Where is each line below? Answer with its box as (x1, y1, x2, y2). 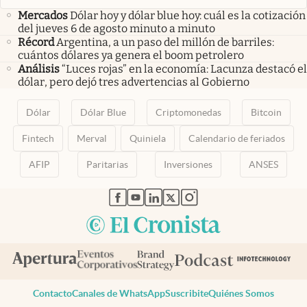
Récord (18, 36, 54, 49)
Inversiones (164, 159, 213, 171)
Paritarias (86, 159, 128, 171)
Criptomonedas (155, 107, 221, 119)
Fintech (22, 133, 55, 145)
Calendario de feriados (188, 133, 285, 145)
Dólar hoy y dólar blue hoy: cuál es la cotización (70, 9, 306, 23)
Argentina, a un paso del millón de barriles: (56, 36, 274, 49)
